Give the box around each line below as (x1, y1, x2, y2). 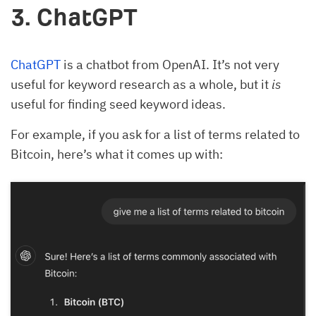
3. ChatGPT (11, 4, 138, 31)
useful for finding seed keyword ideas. (11, 96, 226, 113)
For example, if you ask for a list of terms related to (11, 126, 300, 143)
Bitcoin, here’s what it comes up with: (11, 146, 223, 163)
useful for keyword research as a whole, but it (11, 76, 272, 93)
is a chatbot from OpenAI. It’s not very (61, 56, 279, 73)
